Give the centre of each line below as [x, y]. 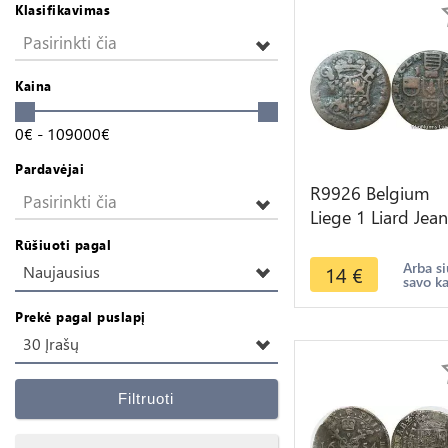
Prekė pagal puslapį [80, 317]
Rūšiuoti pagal [63, 245]
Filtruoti [146, 399]
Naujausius [61, 272]
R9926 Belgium [369, 193]
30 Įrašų [51, 344]
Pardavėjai [49, 169]
